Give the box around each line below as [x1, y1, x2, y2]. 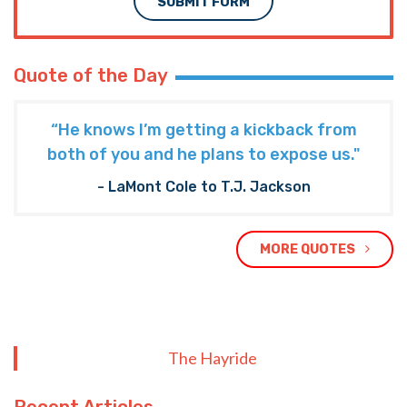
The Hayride [168, 347, 257, 368]
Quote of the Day [14, 65, 168, 87]
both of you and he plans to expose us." [47, 144, 360, 165]
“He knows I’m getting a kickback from [50, 120, 357, 141]
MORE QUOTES [260, 241, 358, 257]
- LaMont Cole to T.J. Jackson [96, 177, 311, 195]
